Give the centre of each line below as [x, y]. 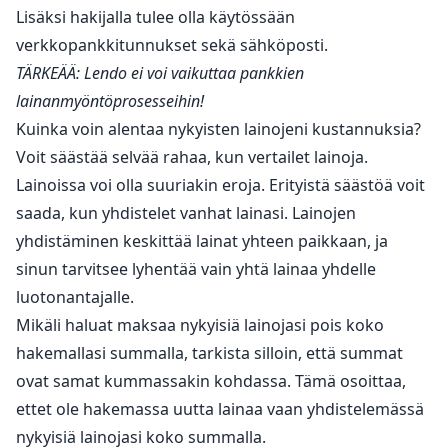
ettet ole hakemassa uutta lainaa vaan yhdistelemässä [220, 408]
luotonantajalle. [75, 296]
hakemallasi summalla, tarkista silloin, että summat [209, 352]
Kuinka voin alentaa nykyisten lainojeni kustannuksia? [218, 128]
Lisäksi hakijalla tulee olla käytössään [155, 16]
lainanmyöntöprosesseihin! [110, 100]
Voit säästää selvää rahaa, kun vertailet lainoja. [192, 156]
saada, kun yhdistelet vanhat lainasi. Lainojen [186, 212]
